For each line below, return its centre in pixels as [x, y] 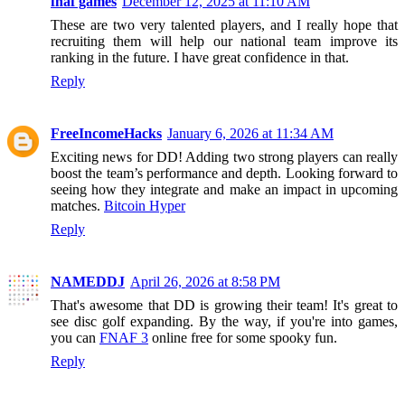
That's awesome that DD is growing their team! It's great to [224, 305]
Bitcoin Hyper [145, 205]
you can [75, 337]
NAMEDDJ [88, 281]
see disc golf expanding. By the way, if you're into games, [224, 321]
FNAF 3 [124, 337]
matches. [77, 205]
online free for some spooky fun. [243, 337]
